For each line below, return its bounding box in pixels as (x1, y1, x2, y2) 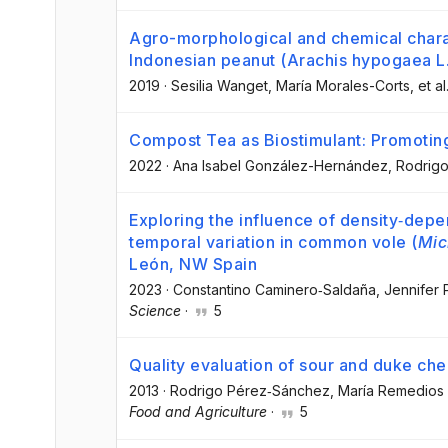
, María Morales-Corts (268, 76, 410, 94)
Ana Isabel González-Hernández (173, 157, 388, 175)
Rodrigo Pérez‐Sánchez (170, 382, 330, 400)
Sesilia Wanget (171, 76, 268, 94)
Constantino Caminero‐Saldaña (173, 281, 376, 299)
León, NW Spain (129, 254, 257, 275)
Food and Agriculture (129, 403, 267, 421)
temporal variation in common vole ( (129, 232, 418, 253)
